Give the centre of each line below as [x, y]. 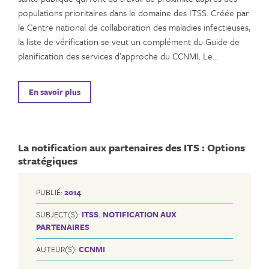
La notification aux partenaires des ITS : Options [131, 147]
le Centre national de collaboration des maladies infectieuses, [134, 27]
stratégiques [48, 160]
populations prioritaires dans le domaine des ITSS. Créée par [134, 12]
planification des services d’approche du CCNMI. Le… [118, 56]
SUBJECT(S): [59, 215]
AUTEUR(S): [57, 249]
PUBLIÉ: [50, 192]
